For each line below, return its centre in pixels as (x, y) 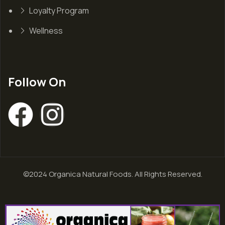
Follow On (37, 82)
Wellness (46, 31)
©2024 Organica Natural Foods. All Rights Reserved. (113, 174)
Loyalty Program (59, 11)
